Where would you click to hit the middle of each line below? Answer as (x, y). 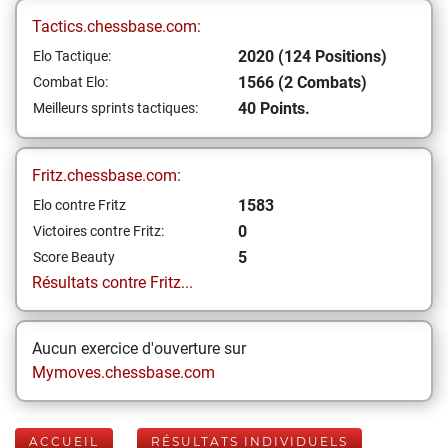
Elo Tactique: (72, 56)
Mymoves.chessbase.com (123, 372)
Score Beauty (74, 257)
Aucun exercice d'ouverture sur (139, 348)
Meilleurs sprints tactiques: (115, 108)
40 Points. (274, 108)
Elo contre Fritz (79, 205)
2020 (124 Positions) (312, 56)
